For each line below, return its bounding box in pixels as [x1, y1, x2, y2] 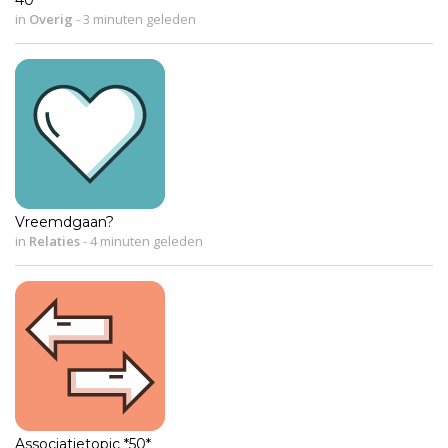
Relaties [29, 232, 80, 251]
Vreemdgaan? [15, 213, 114, 232]
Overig [29, 10, 73, 29]
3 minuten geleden [80, 10, 196, 29]
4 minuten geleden [87, 232, 203, 251]
